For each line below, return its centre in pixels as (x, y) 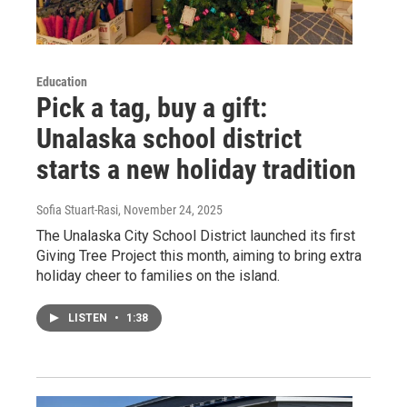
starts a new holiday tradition (196, 169)
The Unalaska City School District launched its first (196, 235)
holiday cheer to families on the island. (158, 275)
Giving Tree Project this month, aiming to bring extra (199, 255)
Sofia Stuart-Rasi (77, 209)
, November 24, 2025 (170, 209)
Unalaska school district (169, 138)
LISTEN (89, 318)
